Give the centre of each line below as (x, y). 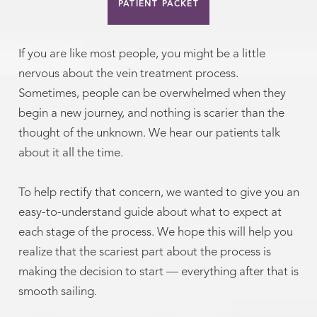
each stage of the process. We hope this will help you (155, 233)
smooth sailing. (57, 292)
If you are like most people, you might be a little (142, 54)
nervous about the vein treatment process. (128, 74)
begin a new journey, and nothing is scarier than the (151, 114)
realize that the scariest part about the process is (144, 253)
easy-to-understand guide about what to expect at (150, 213)
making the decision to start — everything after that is (158, 272)
